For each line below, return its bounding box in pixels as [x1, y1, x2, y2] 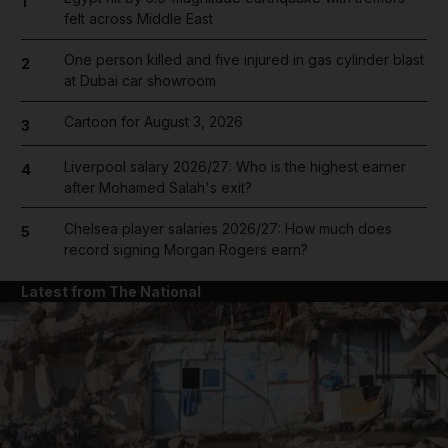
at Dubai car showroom [63, 72, 216, 89]
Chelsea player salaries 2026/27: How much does [63, 219, 392, 237]
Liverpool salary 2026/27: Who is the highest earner [63, 157, 406, 175]
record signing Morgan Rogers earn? [63, 240, 308, 258]
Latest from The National [21, 282, 201, 300]
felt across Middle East [63, 10, 213, 27]
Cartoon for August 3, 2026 [63, 113, 243, 130]
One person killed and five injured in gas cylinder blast [63, 51, 424, 68]
